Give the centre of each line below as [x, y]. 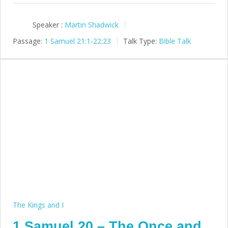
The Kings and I [38, 205]
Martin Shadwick [92, 25]
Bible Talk [175, 41]
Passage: [27, 41]
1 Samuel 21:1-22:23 [78, 41]
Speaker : [48, 25]
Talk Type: [140, 41]
